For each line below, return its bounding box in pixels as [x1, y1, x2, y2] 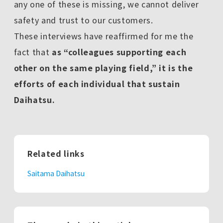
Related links [27, 147, 85, 160]
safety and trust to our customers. [13, 13, 153, 26]
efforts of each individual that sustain [13, 77, 180, 90]
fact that [13, 45, 52, 58]
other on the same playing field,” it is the [13, 61, 193, 74]
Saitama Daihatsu [27, 168, 85, 178]
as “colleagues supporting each [52, 45, 187, 58]
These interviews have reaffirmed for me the [13, 29, 194, 42]
